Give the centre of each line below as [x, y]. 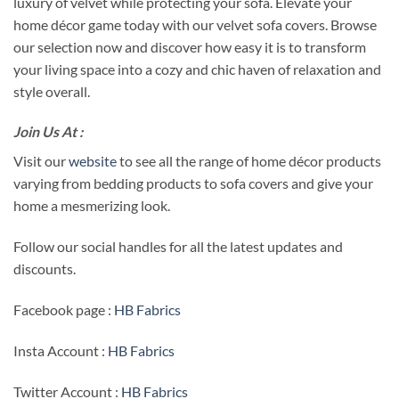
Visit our [41, 161]
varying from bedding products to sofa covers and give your [193, 183]
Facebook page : [64, 309]
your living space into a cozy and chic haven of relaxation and [197, 69]
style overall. [52, 91]
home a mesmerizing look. [92, 206]
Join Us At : [48, 132]
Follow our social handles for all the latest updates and [178, 247]
